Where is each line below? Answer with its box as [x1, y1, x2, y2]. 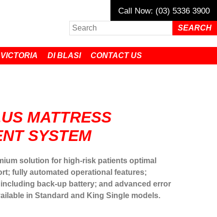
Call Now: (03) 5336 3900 [118, 6, 210, 15]
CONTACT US [91, 51, 142, 60]
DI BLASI [47, 51, 81, 60]
